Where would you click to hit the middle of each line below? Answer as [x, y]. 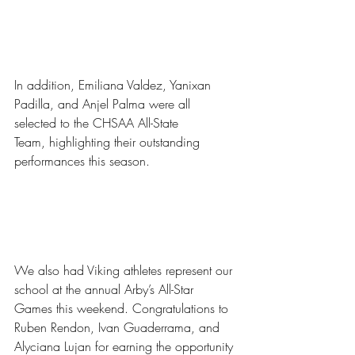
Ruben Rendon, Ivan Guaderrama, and [119, 327]
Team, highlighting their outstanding [109, 141]
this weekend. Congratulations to [144, 308]
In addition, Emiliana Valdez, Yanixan [115, 84]
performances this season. [82, 160]
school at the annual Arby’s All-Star [106, 289]
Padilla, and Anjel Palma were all [104, 103]
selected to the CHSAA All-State [98, 122]
